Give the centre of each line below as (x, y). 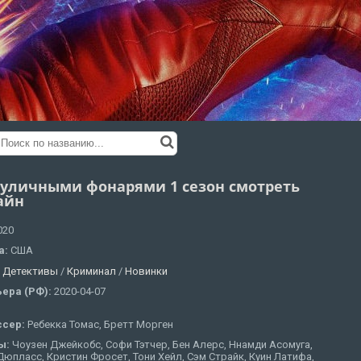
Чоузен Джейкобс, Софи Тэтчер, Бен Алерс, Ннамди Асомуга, (162, 344)
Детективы (30, 271)
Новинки (146, 271)
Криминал (91, 271)
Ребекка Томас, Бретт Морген (100, 324)
